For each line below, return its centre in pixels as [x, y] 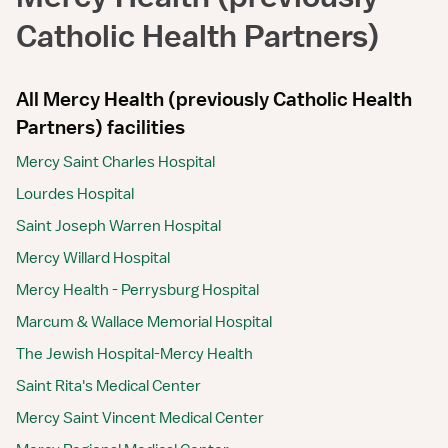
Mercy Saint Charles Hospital [115, 162]
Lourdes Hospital [75, 194]
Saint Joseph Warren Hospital [118, 226]
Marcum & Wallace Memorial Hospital [144, 322]
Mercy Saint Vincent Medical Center [140, 418]
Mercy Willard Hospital [93, 258]
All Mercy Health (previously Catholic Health [214, 99]
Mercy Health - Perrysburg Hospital [137, 290]
